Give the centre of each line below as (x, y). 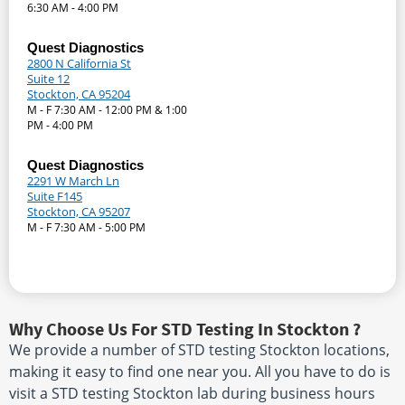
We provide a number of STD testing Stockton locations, (199, 350)
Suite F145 (55, 197)
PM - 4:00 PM (60, 126)
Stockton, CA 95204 (79, 94)
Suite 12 (48, 79)
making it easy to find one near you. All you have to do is (200, 372)
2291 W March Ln (73, 181)
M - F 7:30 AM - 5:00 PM (86, 228)
